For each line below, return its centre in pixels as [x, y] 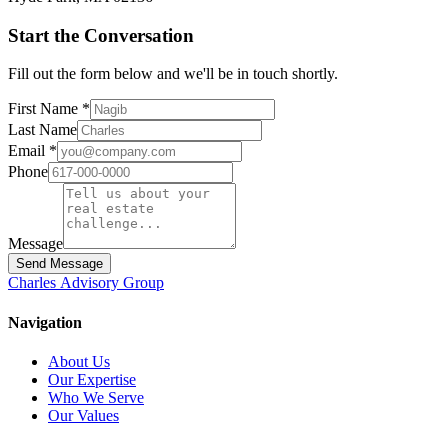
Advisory [91, 283]
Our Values [83, 415]
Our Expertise [92, 379]
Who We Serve [96, 397]
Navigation [45, 322]
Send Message [59, 264]
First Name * [49, 109]
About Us [79, 361]
